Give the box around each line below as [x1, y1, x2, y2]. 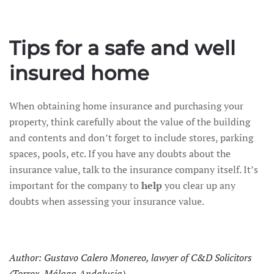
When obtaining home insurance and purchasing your [9, 99, 243, 113]
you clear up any [162, 179, 235, 192]
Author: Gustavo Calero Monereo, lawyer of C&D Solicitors [9, 251, 252, 264]
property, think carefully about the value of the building [9, 115, 250, 128]
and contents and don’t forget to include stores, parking [9, 131, 253, 144]
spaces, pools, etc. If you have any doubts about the [9, 147, 231, 160]
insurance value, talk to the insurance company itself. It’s [9, 163, 258, 176]
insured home [9, 61, 149, 85]
